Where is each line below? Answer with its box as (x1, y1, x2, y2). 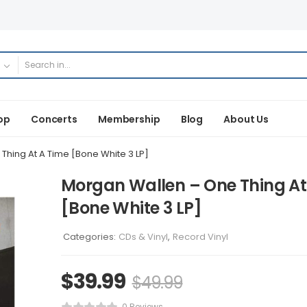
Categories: (63, 230, 116, 243)
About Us (223, 112, 269, 126)
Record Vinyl (173, 230, 228, 243)
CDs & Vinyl (119, 230, 168, 243)
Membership (97, 112, 160, 126)
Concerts (30, 112, 77, 126)
